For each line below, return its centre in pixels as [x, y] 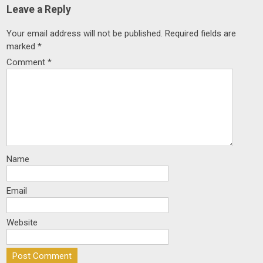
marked [22, 47]
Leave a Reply [39, 10]
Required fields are [201, 34]
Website [22, 223]
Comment [27, 63]
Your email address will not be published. [85, 34]
